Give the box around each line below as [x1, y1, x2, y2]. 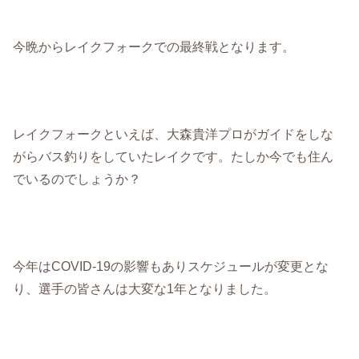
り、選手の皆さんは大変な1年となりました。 [13, 280, 277, 296]
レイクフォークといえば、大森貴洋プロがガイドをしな [13, 127, 334, 142]
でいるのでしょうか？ [13, 171, 142, 187]
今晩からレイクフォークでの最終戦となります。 [13, 39, 296, 54]
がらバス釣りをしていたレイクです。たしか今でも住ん [13, 149, 334, 164]
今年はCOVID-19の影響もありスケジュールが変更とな [13, 258, 329, 273]
